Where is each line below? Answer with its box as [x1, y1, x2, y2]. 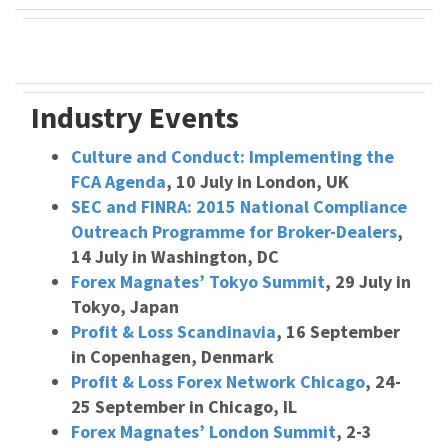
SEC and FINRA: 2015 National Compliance [71, 195, 407, 218]
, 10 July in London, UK [166, 170, 349, 193]
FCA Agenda [71, 170, 166, 193]
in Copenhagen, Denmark [71, 345, 274, 368]
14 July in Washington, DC [71, 245, 279, 268]
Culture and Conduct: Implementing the [71, 145, 394, 168]
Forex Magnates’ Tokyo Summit [71, 270, 325, 293]
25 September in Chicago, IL [71, 395, 297, 418]
